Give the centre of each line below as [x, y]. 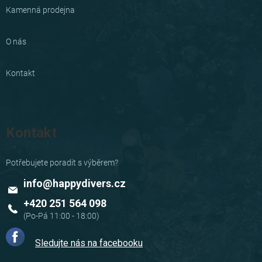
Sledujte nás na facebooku [89, 243]
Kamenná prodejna [40, 10]
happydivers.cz [89, 184]
